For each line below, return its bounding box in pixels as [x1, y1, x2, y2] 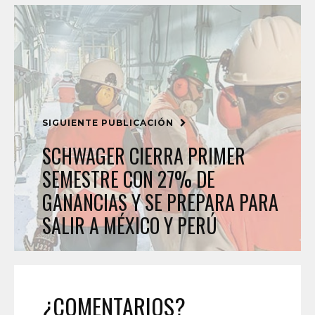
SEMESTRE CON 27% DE [42, 164, 215, 193]
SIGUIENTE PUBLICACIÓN [42, 117, 176, 128]
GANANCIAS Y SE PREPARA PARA [42, 187, 278, 217]
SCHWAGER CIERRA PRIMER [42, 141, 245, 170]
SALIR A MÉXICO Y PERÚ [42, 210, 217, 240]
